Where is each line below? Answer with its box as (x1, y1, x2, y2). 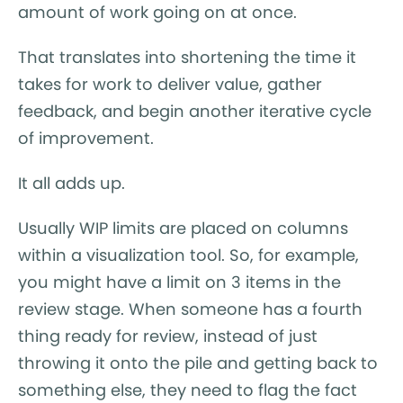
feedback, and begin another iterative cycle (18, 100, 372, 123)
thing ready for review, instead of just (18, 325, 318, 348)
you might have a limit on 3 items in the (18, 271, 341, 294)
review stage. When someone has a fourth (18, 298, 363, 321)
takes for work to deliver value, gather (18, 73, 322, 96)
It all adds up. (18, 172, 125, 195)
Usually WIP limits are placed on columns (18, 217, 348, 240)
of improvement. (18, 127, 154, 150)
